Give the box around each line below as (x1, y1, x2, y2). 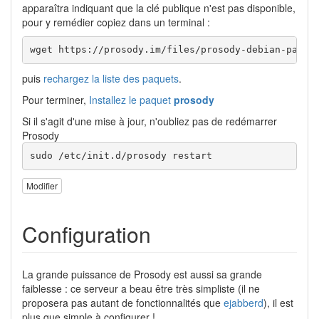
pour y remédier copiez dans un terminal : (22, 14, 210, 29)
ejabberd (224, 296, 263, 310)
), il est (263, 296, 293, 310)
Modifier (26, 179, 58, 192)
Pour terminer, (22, 92, 89, 107)
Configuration (22, 219, 151, 250)
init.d (86, 150, 121, 162)
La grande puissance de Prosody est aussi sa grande (22, 267, 262, 282)
